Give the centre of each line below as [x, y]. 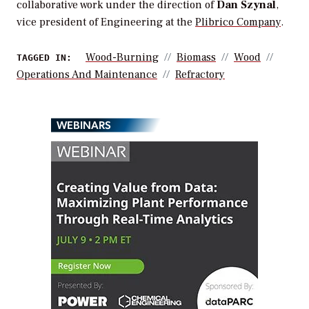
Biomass [196, 58]
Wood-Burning [122, 58]
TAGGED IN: [44, 58]
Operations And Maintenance [87, 75]
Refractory [200, 75]
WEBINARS [84, 124]
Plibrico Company [238, 22]
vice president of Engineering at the [106, 22]
